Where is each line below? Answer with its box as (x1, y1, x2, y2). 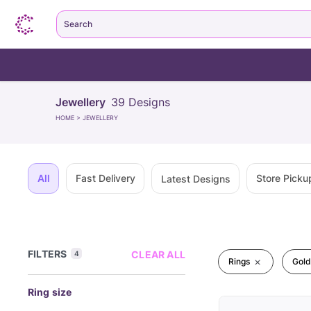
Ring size (28, 286, 72, 298)
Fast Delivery (75, 172, 135, 184)
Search (64, 19, 92, 29)
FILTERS (28, 248, 67, 260)
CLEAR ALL (131, 249, 185, 260)
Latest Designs (160, 172, 230, 185)
